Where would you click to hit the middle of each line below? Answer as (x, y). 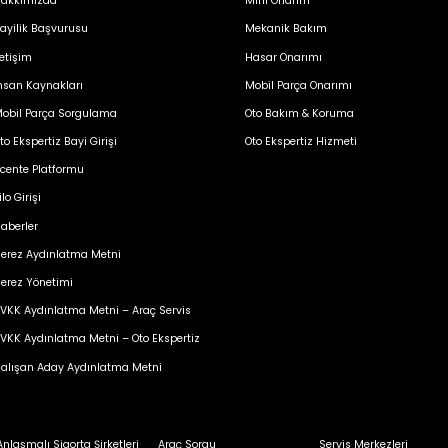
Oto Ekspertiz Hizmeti (300, 142)
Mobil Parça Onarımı (298, 85)
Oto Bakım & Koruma (299, 113)
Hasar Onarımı (283, 57)
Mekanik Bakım (285, 29)
